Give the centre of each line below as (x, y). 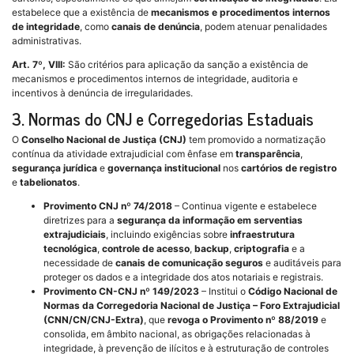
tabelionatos (49, 183)
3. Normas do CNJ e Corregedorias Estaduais (163, 119)
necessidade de (79, 263)
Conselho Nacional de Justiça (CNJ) (104, 140)
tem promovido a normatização (256, 140)
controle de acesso (146, 249)
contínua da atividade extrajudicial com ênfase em (124, 154)
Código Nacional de (293, 292)
